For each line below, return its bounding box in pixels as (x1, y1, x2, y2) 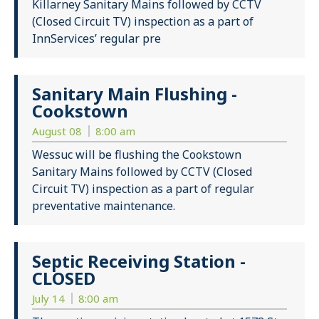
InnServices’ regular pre (32, 31, 161, 47)
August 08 (32, 124, 85, 139)
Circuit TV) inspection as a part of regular (32, 181, 254, 197)
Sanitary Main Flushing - (32, 82, 237, 106)
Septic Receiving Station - (32, 249, 246, 273)
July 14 (32, 291, 68, 306)
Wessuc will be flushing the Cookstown (32, 147, 241, 163)
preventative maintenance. (32, 198, 175, 214)
